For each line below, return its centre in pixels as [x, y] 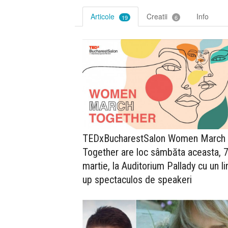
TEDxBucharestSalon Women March [154, 139]
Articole [104, 16]
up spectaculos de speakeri [137, 180]
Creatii [158, 16]
